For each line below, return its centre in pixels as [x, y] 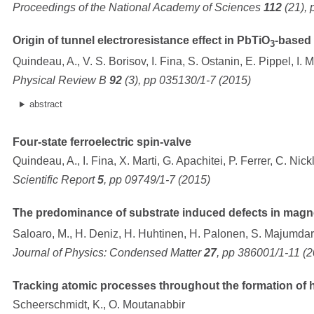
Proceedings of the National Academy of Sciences [138, 8]
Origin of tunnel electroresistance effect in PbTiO [141, 41]
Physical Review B [61, 81]
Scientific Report [55, 180]
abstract [46, 104]
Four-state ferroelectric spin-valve [102, 142]
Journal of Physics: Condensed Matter [108, 253]
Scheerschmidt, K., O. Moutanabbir [99, 305]
